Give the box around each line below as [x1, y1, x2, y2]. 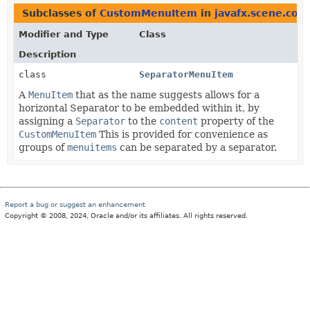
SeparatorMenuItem [139, 69, 234, 80]
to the [125, 115, 159, 127]
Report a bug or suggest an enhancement [5, 200, 145, 208]
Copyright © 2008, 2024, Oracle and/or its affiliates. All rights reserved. [5, 211, 248, 219]
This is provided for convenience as [96, 128, 268, 140]
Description [19, 48, 76, 60]
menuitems [67, 141, 117, 153]
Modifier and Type [19, 28, 109, 39]
